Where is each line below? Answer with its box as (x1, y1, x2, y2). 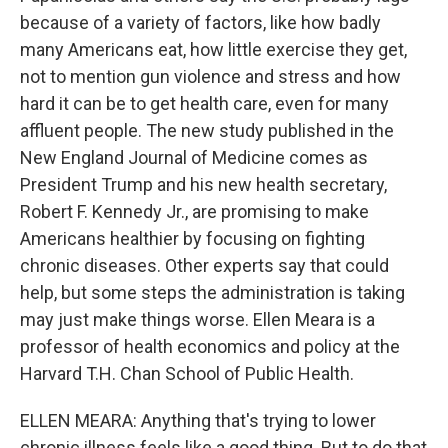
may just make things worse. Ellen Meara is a (20, 309, 375, 330)
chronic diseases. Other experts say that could (20, 255, 389, 276)
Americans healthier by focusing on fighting (20, 228, 365, 249)
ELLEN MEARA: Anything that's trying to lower (20, 410, 376, 431)
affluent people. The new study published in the (20, 120, 394, 141)
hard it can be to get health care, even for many (20, 93, 389, 114)
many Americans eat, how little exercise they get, (20, 39, 407, 60)
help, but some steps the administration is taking (20, 282, 405, 303)
